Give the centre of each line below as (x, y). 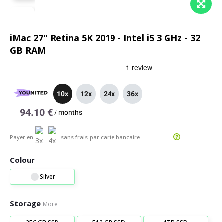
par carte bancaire (115, 137)
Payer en (22, 137)
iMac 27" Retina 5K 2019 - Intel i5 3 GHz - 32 (105, 38)
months (70, 112)
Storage (25, 203)
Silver (47, 177)
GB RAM (28, 50)
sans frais (74, 137)
